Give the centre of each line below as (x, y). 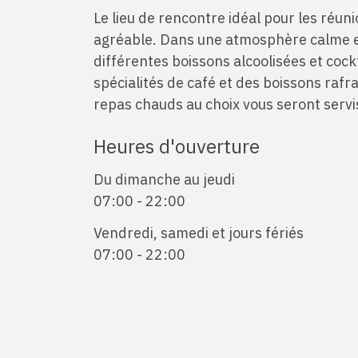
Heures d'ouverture (177, 147)
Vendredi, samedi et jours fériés (199, 233)
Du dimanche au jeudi (164, 179)
